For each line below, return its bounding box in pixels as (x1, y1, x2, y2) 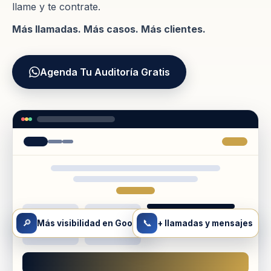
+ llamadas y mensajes (157, 218, 253, 228)
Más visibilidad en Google (37, 218, 146, 228)
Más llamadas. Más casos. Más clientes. (12, 23, 206, 35)
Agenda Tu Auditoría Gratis (39, 65, 170, 78)
